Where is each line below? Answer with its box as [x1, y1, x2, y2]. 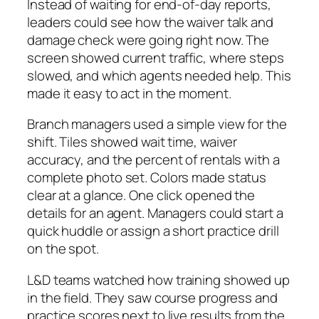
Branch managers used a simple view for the [27, 115, 287, 134]
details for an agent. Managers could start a [27, 204, 283, 223]
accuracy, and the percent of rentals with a [27, 150, 280, 169]
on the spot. [27, 239, 99, 258]
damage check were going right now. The [27, 30, 270, 49]
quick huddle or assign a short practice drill [27, 221, 279, 241]
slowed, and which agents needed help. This [27, 66, 291, 85]
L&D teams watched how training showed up [27, 270, 290, 289]
